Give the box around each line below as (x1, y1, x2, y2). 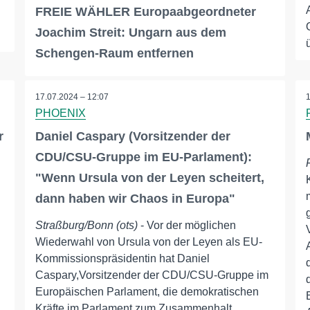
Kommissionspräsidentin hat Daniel (35, 253, 210, 265)
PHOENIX (35, 107, 86, 120)
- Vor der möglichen (137, 219, 236, 232)
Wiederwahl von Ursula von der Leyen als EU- (35, 236, 262, 248)
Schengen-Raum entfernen (35, 46, 194, 61)
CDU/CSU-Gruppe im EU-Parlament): (35, 150, 252, 165)
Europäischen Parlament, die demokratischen (35, 286, 259, 298)
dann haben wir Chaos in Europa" (35, 192, 235, 206)
